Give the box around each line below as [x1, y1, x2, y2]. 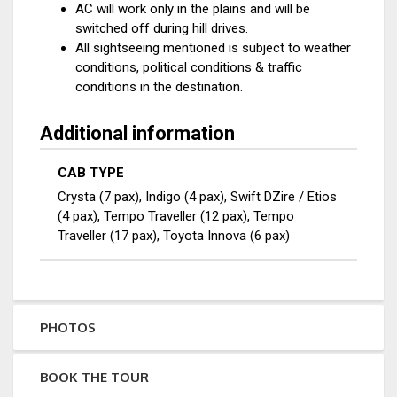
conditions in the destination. [75, 79, 243, 95]
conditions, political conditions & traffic [75, 59, 302, 75]
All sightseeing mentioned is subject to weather [75, 40, 351, 56]
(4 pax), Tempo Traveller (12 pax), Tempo [58, 208, 294, 224]
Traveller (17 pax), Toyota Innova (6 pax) [58, 228, 290, 244]
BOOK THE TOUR [40, 369, 149, 385]
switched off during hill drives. [75, 20, 248, 36]
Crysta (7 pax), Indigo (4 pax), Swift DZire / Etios [58, 189, 337, 205]
